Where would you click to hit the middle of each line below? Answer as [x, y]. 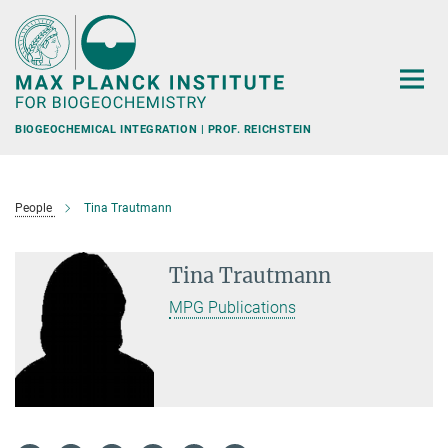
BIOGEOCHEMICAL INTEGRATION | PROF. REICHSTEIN [163, 129]
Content [32, 45]
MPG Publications [233, 307]
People [33, 208]
